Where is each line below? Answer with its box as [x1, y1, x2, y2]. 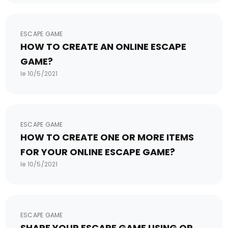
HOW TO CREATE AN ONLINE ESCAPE [20, 40, 186, 53]
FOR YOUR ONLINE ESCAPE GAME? [20, 146, 175, 158]
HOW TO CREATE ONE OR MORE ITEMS [20, 131, 194, 144]
